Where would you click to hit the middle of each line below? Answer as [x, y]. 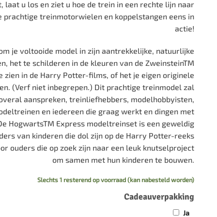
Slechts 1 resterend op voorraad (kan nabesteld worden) [116, 179]
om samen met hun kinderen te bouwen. [123, 160]
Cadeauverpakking [159, 196]
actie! [184, 29]
